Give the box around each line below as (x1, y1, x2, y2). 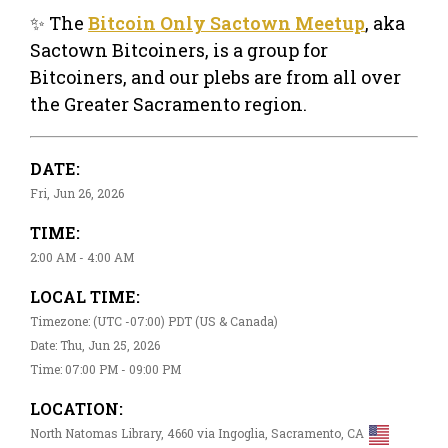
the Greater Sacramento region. (30, 91, 307, 116)
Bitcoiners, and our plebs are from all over (30, 64, 401, 89)
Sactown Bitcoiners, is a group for (30, 37, 328, 62)
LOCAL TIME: (30, 285, 140, 307)
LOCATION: (30, 397, 123, 419)
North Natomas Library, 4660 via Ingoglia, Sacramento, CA (30, 424, 364, 441)
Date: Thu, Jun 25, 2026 (30, 336, 160, 353)
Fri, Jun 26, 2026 (30, 184, 124, 201)
